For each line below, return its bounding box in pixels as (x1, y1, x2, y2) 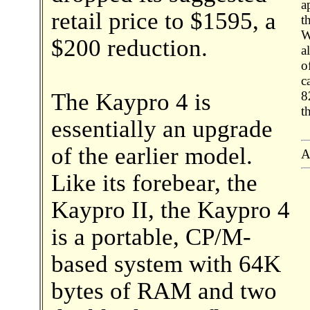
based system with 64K (51, 250, 281, 277)
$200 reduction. (51, 35, 208, 61)
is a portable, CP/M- (51, 224, 251, 250)
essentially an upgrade (51, 116, 273, 142)
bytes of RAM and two (51, 277, 277, 304)
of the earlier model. (51, 143, 253, 169)
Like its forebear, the (51, 170, 257, 196)
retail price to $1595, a (51, 8, 276, 34)
